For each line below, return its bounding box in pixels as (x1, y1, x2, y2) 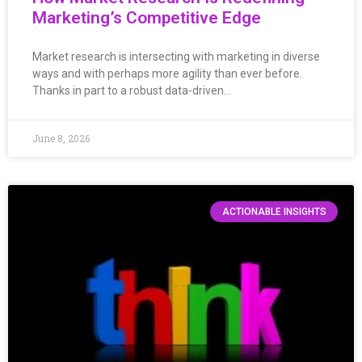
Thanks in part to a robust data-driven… (32, 83, 231, 97)
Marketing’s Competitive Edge (32, 7, 261, 27)
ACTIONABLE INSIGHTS (221, 205, 326, 217)
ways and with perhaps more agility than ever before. (32, 66, 302, 80)
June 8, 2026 (32, 131, 90, 145)
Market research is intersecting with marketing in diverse (32, 49, 320, 63)
